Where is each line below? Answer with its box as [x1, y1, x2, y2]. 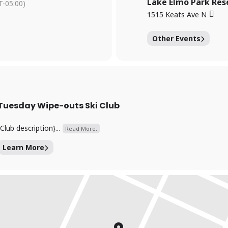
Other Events [152, 34, 201, 43]
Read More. [65, 125, 97, 132]
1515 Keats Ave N [147, 9, 207, 19]
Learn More [3, 142, 44, 152]
